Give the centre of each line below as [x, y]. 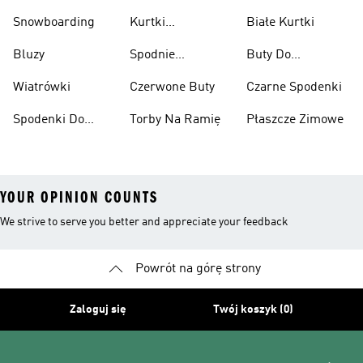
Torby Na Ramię [175, 120]
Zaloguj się [98, 310]
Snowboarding [54, 23]
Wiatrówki [42, 88]
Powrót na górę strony [198, 269]
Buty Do [269, 55]
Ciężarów [272, 29]
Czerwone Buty [172, 88]
